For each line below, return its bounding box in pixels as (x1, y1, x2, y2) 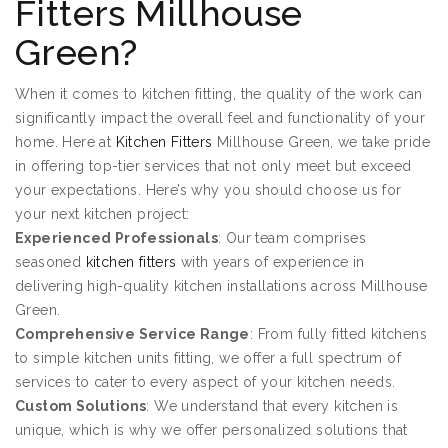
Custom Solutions (15, 398, 147, 415)
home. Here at (15, 134, 116, 151)
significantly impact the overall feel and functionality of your (15, 110, 426, 127)
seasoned (15, 254, 86, 271)
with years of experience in (176, 254, 365, 271)
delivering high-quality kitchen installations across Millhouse (15, 278, 428, 295)
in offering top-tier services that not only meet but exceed (15, 158, 412, 175)
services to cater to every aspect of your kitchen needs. (15, 374, 396, 391)
